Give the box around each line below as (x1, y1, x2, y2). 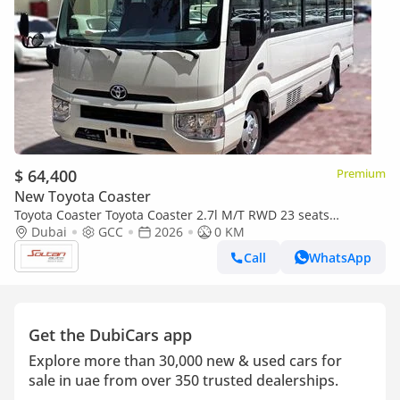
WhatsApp (309, 248, 371, 266)
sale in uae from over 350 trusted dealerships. (29, 371, 338, 390)
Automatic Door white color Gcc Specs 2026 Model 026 (14, 223, 338, 240)
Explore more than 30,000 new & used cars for (29, 351, 342, 371)
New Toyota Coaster (14, 187, 151, 206)
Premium (337, 165, 386, 181)
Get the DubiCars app (29, 324, 192, 346)
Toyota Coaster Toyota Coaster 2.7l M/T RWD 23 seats (14, 206, 329, 223)
